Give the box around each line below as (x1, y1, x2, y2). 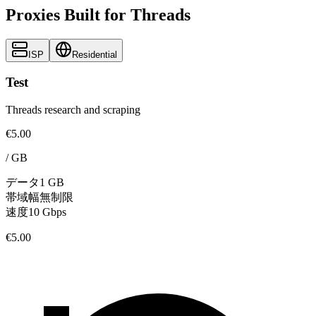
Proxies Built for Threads (6, 5, 190, 24)
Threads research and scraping (6, 103, 140, 116)
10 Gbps (28, 205, 66, 218)
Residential (72, 49, 117, 60)
